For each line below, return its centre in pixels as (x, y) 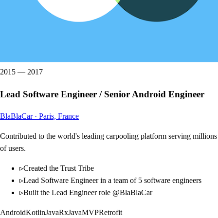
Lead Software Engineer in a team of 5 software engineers (112, 181)
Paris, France (59, 116)
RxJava (70, 213)
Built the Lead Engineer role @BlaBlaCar (88, 193)
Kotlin (36, 213)
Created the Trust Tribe (59, 168)
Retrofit (110, 213)
